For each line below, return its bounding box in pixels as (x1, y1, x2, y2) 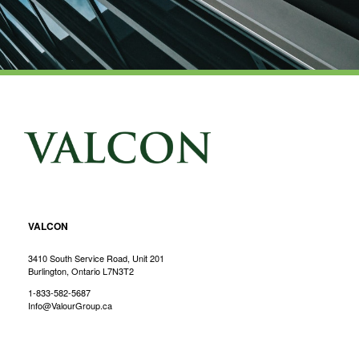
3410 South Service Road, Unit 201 (28, 251, 164, 264)
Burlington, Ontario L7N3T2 (28, 264, 134, 277)
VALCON (28, 218, 68, 233)
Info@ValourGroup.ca (28, 298, 112, 312)
